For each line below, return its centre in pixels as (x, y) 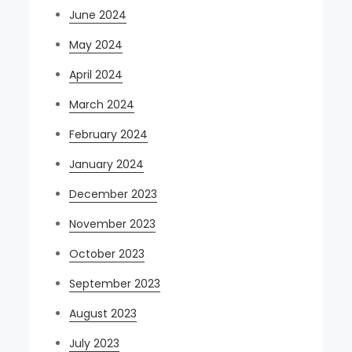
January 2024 (107, 164)
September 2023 (115, 284)
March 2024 (102, 104)
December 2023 (114, 194)
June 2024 (98, 15)
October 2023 (107, 254)
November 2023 (113, 224)
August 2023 (103, 313)
